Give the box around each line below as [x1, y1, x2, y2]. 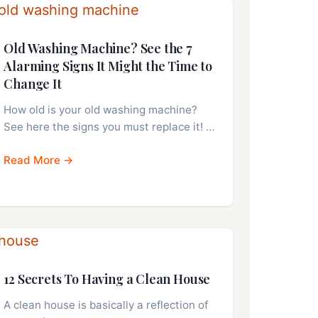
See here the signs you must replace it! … [4, 120, 215, 134]
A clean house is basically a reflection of [4, 298, 209, 312]
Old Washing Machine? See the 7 [4, 40, 192, 57]
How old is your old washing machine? [4, 103, 198, 117]
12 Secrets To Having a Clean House [4, 270, 211, 288]
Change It [4, 75, 62, 93]
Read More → [4, 153, 75, 168]
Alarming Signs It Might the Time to [4, 57, 213, 75]
